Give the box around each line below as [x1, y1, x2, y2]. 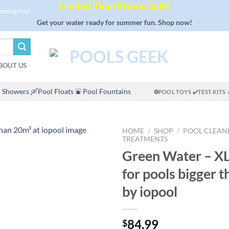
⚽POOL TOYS [153, 88, 191, 96]
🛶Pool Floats [31, 87, 74, 96]
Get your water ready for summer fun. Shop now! [37, 18, 192, 27]
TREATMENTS [122, 135, 168, 144]
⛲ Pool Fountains [75, 87, 131, 96]
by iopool [122, 183, 177, 200]
